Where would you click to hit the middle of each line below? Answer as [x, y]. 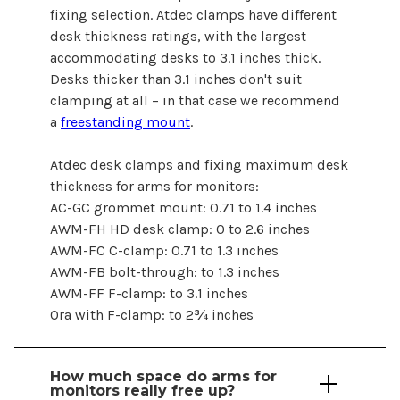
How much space [118, 377]
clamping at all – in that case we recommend [195, 101]
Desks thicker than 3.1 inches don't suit [176, 79]
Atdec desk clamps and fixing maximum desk [199, 165]
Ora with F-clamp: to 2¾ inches [152, 315]
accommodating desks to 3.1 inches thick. [185, 58]
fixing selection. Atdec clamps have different [193, 15]
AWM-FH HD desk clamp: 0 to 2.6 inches [180, 229]
